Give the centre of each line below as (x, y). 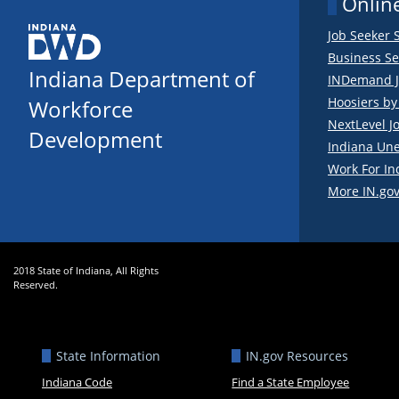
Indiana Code (77, 382)
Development (95, 139)
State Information (108, 356)
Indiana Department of (142, 79)
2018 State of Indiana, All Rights (86, 270)
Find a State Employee (291, 382)
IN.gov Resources (297, 356)
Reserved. (36, 285)
